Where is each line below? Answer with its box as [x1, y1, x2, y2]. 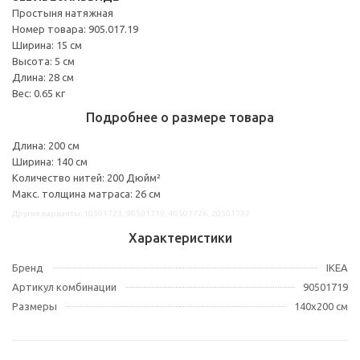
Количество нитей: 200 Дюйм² [12, 171, 161, 183]
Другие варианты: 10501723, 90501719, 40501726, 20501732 [12, 208, 250, 218]
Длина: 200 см [12, 139, 80, 151]
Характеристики [128, 230, 232, 245]
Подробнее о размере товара [86, 109, 274, 125]
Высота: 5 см [12, 55, 75, 67]
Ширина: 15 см [12, 39, 82, 51]
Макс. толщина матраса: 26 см [12, 187, 161, 199]
